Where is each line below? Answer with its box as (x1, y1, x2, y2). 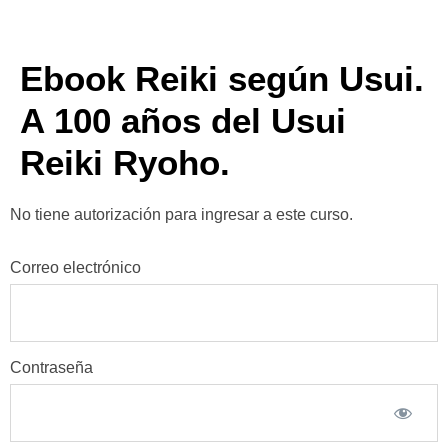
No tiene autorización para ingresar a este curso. (10, 206, 353, 223)
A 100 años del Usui (20, 101, 346, 140)
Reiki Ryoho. (20, 143, 230, 182)
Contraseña (10, 359, 93, 377)
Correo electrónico (10, 259, 141, 277)
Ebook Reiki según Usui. (20, 59, 424, 98)
